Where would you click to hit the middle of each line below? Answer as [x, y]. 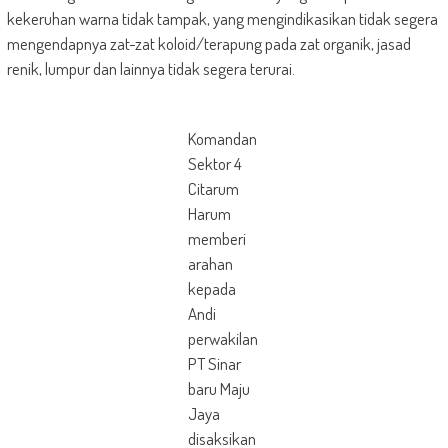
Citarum [213, 188]
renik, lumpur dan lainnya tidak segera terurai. [150, 68]
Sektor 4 [214, 163]
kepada [211, 288]
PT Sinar [214, 363]
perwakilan [222, 338]
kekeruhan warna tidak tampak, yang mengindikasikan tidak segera [222, 18]
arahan [210, 263]
